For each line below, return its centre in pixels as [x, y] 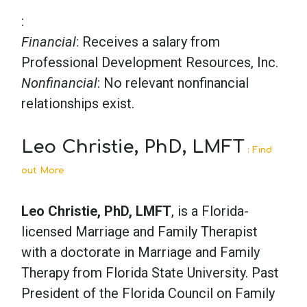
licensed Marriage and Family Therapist [139, 231]
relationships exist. [78, 104]
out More [43, 170]
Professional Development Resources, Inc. [150, 63]
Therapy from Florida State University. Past [150, 272]
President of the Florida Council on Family [148, 293]
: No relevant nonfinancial [173, 83]
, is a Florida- [210, 211]
